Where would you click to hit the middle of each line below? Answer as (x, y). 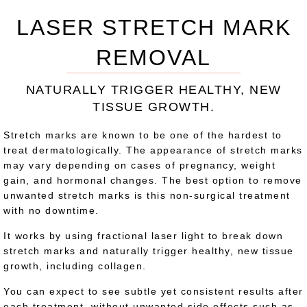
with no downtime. (51, 210)
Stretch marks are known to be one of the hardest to (143, 135)
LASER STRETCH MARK (153, 27)
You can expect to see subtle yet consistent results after (153, 291)
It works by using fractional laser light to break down (143, 236)
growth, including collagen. (75, 266)
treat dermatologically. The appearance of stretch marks (153, 150)
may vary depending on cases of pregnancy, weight (139, 165)
